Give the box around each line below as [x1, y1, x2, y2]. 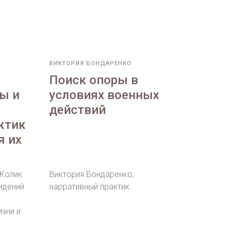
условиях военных [49, 88, 159, 103]
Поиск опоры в [49, 73, 138, 88]
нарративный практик [49, 182, 129, 192]
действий [49, 103, 106, 118]
